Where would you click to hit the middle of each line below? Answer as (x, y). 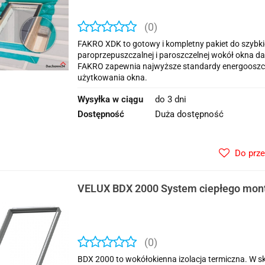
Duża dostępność (189, 114)
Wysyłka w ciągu (110, 99)
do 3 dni (171, 99)
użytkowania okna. (112, 77)
